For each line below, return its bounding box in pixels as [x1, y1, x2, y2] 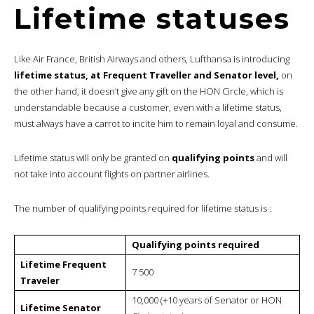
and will [254, 151, 287, 164]
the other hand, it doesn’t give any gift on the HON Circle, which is [14, 84, 283, 97]
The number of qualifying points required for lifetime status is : [14, 201, 271, 214]
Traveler [20, 273, 60, 287]
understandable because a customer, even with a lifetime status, [14, 100, 282, 114]
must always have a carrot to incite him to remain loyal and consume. [14, 116, 298, 130]
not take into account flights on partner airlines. [14, 167, 210, 180]
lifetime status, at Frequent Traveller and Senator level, [14, 68, 281, 81]
